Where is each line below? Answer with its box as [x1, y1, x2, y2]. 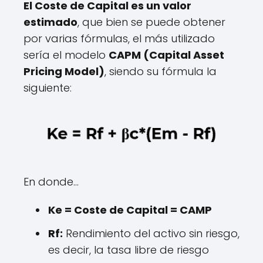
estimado [23, 15, 77, 29]
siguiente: [23, 80, 72, 95]
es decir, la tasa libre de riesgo [48, 242, 209, 257]
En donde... [23, 174, 79, 189]
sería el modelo [23, 48, 109, 62]
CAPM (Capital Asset [109, 48, 224, 62]
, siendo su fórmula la [104, 64, 217, 79]
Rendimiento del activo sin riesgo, [63, 226, 240, 241]
